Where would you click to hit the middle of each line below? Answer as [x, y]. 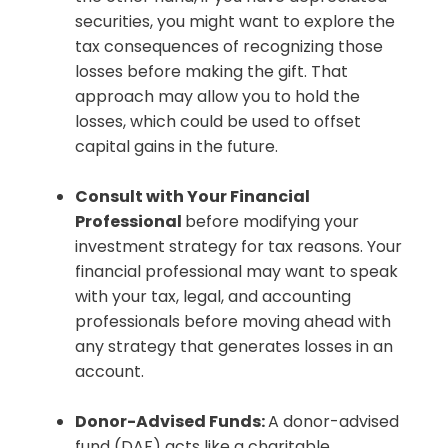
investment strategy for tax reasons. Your [238, 247]
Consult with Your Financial [192, 197]
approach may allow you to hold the [217, 97]
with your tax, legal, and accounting [213, 297]
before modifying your [272, 222]
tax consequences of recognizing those [229, 47]
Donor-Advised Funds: [171, 422]
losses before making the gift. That [211, 72]
